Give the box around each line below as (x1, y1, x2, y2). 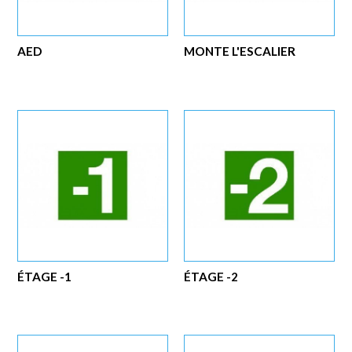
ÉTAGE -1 (17, 269, 72, 284)
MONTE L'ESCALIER (184, 44, 296, 59)
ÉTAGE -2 (184, 269, 239, 284)
